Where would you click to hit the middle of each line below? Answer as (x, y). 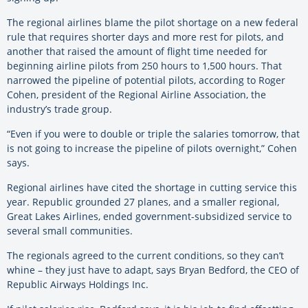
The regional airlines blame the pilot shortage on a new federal (153, 23)
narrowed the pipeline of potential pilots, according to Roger (146, 80)
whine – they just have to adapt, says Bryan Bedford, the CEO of (153, 270)
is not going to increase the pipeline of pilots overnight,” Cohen (152, 148)
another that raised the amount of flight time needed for (137, 52)
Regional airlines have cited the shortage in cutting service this (152, 188)
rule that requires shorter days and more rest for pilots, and (145, 37)
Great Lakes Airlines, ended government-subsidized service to (149, 217)
